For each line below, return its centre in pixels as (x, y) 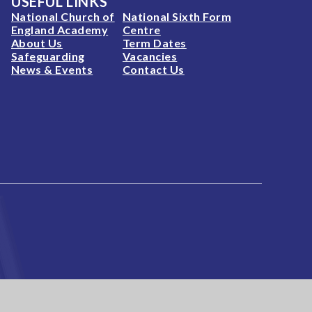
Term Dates (155, 42)
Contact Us (154, 69)
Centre (142, 29)
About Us (37, 42)
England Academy (60, 29)
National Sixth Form (177, 16)
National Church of (63, 16)
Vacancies (150, 56)
